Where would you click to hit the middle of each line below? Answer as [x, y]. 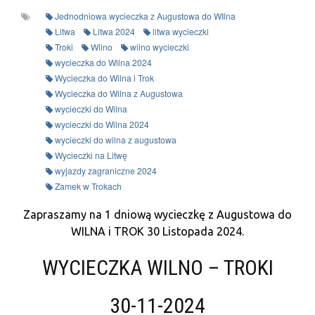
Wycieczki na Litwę [91, 155]
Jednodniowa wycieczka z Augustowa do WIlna [145, 15]
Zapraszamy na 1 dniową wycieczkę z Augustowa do [157, 214]
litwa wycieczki [180, 31]
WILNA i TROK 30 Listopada [142, 231]
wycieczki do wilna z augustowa [115, 139]
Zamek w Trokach [88, 186]
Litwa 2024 [114, 31]
